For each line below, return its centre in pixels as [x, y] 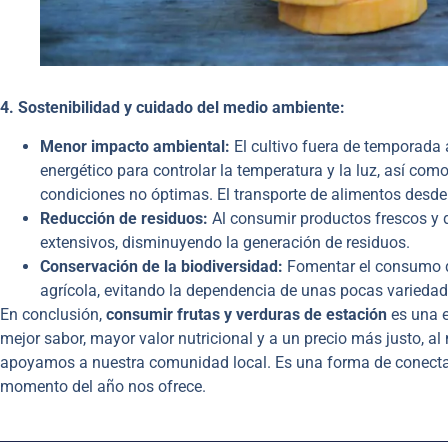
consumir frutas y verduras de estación [246, 314]
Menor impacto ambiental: [135, 146]
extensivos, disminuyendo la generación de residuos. [225, 242]
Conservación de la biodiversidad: [161, 266]
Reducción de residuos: [124, 218]
